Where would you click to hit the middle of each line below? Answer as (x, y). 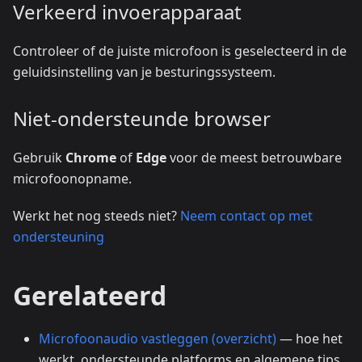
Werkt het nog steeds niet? (97, 216)
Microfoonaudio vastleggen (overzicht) (158, 339)
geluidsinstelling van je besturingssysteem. (144, 72)
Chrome (91, 158)
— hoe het (309, 339)
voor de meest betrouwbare (254, 158)
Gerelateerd (90, 296)
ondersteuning (59, 237)
